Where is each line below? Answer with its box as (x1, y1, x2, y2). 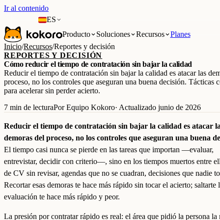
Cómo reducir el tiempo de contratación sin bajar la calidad (4, 60, 192, 68)
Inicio (4, 42, 22, 51)
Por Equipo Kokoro (54, 103, 115, 111)
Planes (170, 30, 191, 38)
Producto (62, 30, 90, 38)
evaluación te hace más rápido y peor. (4, 192, 120, 201)
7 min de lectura (4, 103, 54, 111)
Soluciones (96, 30, 130, 38)
